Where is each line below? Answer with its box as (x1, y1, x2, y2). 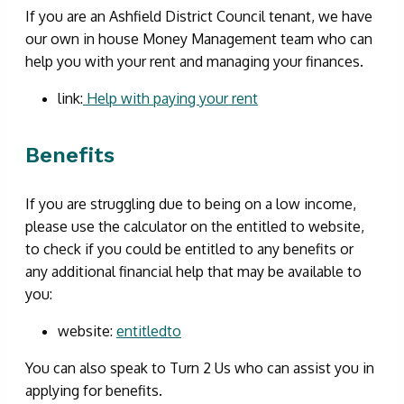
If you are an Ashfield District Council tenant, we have (25, 6, 372, 25)
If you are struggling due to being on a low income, (25, 194, 356, 213)
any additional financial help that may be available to (25, 262, 362, 280)
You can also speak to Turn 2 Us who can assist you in (25, 358, 374, 377)
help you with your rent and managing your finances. (25, 51, 363, 70)
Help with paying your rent (83, 88, 258, 107)
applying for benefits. (25, 381, 162, 399)
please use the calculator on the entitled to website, (25, 216, 364, 235)
